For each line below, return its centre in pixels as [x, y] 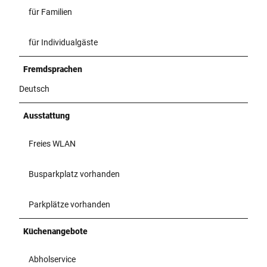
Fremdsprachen [53, 69]
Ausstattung [46, 115]
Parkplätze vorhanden [69, 204]
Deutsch [34, 89]
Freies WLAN [52, 143]
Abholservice [52, 259]
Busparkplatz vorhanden [74, 174]
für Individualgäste [63, 42]
